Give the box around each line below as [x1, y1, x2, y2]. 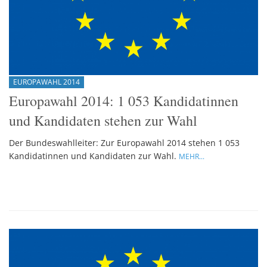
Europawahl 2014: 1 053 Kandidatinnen [9, 91, 238, 110]
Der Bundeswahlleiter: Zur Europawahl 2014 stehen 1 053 [9, 136, 240, 148]
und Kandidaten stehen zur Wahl [9, 110, 197, 130]
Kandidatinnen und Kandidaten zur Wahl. [9, 150, 179, 162]
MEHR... [179, 151, 204, 162]
